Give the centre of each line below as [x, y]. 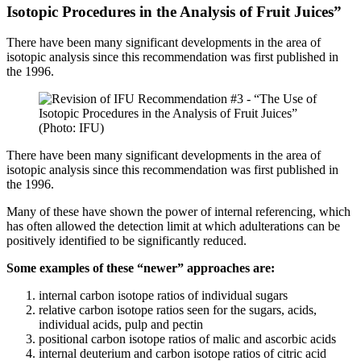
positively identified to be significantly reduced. [127, 241]
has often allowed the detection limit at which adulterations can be [173, 226]
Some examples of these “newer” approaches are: [141, 268]
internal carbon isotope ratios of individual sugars [163, 296]
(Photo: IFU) [71, 128]
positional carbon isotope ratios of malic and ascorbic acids [187, 339]
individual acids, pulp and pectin [121, 325]
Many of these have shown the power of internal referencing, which [178, 212]
